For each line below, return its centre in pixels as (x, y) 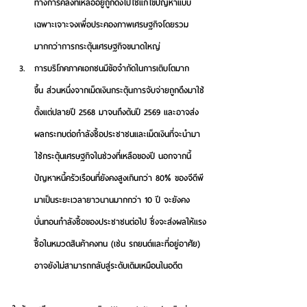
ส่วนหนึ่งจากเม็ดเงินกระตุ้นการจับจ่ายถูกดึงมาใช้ (124, 90)
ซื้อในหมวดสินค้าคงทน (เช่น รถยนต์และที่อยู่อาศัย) (119, 244)
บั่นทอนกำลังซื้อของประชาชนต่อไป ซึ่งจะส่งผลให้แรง (120, 222)
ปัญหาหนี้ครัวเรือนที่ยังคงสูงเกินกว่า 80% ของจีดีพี (119, 178)
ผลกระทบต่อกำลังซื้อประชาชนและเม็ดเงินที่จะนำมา (117, 134)
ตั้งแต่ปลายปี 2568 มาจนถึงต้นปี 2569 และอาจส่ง (116, 112)
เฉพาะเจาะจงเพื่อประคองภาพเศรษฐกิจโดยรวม (111, 25)
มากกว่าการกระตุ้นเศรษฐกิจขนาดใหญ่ (106, 47)
